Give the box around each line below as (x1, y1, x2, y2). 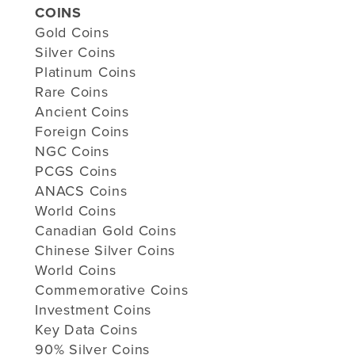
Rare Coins (35, 82, 109, 101)
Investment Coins (35, 300, 151, 319)
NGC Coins (35, 142, 109, 160)
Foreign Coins (35, 122, 129, 140)
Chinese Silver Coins (35, 241, 175, 259)
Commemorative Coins (35, 281, 189, 299)
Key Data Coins (35, 320, 138, 338)
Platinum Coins (35, 63, 136, 81)
